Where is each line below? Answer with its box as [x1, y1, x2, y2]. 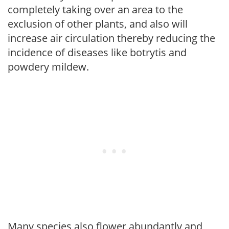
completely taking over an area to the [8, 2, 183, 16]
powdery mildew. [8, 59, 89, 74]
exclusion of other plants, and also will [8, 16, 188, 31]
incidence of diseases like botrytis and [8, 45, 187, 59]
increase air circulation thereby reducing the [8, 31, 215, 45]
